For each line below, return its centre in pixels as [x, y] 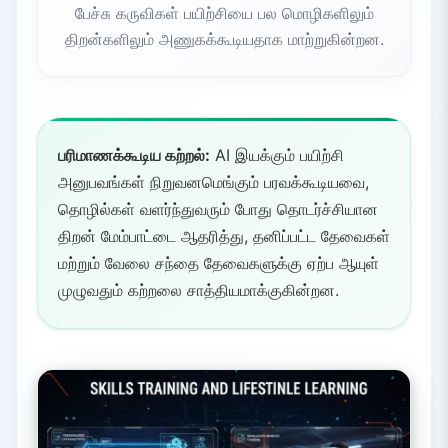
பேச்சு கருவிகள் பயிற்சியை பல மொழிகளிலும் [224, 12]
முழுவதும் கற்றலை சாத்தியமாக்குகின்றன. [198, 289]
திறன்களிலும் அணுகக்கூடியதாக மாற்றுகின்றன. [224, 38]
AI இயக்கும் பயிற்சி [277, 154]
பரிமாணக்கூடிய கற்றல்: [134, 154]
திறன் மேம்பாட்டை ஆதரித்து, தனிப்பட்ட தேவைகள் [224, 235]
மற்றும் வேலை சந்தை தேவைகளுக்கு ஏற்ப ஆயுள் [218, 262]
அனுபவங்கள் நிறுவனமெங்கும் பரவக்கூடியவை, [213, 181]
